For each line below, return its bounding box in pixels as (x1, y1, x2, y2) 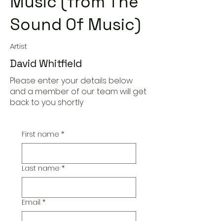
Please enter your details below (10, 75, 133, 86)
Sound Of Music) (10, 14, 141, 35)
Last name (22, 163, 60, 173)
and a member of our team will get (10, 86, 147, 97)
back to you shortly (10, 97, 83, 108)
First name (22, 129, 59, 139)
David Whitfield (10, 57, 82, 70)
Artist (10, 41, 27, 51)
